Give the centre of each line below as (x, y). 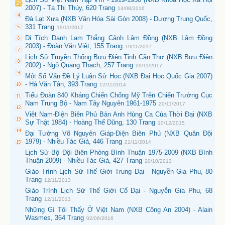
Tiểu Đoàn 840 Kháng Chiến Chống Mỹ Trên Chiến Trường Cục (119, 95)
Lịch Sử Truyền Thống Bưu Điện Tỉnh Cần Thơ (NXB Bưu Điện (119, 57)
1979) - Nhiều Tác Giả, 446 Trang (74, 141)
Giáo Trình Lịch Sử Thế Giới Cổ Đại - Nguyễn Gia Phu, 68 (119, 191)
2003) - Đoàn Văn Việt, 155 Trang (74, 46)
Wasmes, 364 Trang (54, 218)
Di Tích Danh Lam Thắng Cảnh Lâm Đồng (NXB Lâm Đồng (119, 38)
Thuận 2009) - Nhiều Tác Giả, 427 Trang (84, 160)
